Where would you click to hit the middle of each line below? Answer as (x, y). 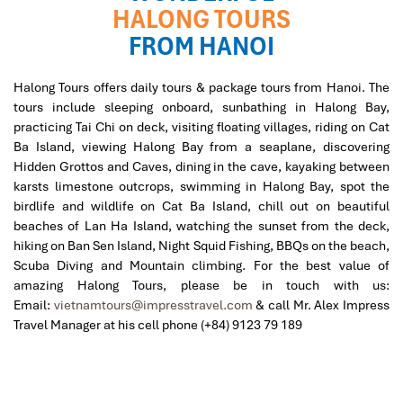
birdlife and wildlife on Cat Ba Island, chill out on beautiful (201, 206)
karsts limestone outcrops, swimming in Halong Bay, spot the (201, 186)
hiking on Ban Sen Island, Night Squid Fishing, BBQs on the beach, (201, 246)
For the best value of (322, 265)
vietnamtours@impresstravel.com (153, 305)
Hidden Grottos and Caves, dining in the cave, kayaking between (201, 166)
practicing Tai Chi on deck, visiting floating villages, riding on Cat (201, 127)
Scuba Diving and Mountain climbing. (134, 265)
